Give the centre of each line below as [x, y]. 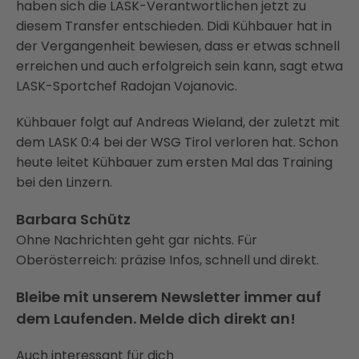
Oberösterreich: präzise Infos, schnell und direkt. [167, 260]
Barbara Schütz [73, 219]
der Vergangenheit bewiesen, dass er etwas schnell [178, 46]
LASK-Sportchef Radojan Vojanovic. [127, 86]
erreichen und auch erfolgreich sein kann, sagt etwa [179, 66]
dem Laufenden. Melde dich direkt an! [156, 319]
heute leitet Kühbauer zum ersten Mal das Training [174, 162]
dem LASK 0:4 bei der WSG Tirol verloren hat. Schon [177, 142]
